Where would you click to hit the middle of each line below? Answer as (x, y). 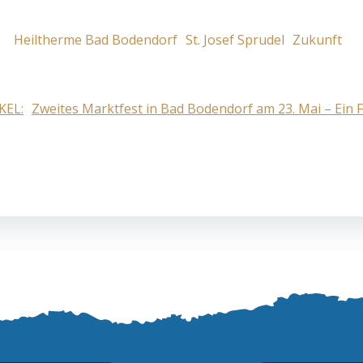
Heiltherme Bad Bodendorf (95, 39)
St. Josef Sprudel (235, 39)
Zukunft (317, 39)
